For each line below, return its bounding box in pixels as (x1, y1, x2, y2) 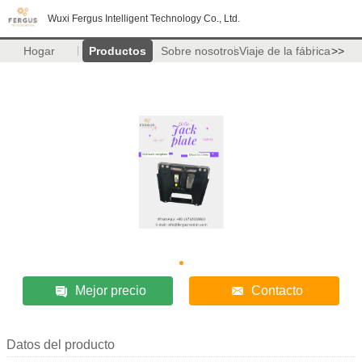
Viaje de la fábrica (238, 44, 330, 57)
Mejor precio (75, 283, 147, 297)
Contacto (250, 283, 303, 297)
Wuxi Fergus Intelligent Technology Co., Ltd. (48, 13, 240, 24)
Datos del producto (6, 337, 115, 351)
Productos (88, 44, 146, 57)
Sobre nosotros (160, 44, 239, 57)
